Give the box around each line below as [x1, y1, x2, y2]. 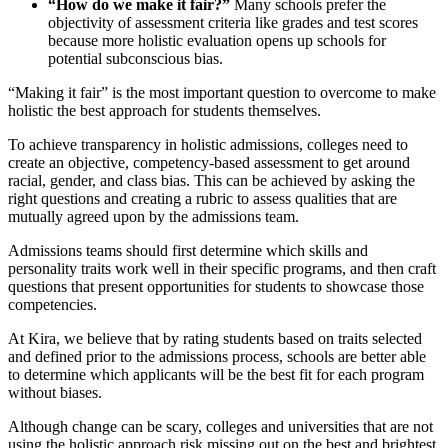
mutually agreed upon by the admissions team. [8, 208, 299, 226]
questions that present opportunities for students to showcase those [8, 278, 424, 296]
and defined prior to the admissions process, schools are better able [8, 348, 426, 366]
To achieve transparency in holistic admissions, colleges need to [8, 136, 408, 154]
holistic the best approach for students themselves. [8, 102, 321, 120]
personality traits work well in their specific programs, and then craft [8, 260, 436, 278]
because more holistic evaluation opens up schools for [48, 32, 386, 50]
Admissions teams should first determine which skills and [8, 242, 368, 260]
